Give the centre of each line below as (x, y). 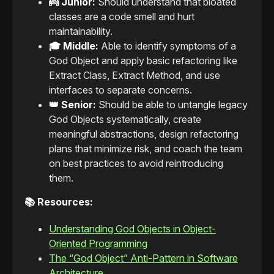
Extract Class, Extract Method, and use (135, 75)
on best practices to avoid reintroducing (136, 163)
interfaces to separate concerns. (120, 90)
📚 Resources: (59, 202)
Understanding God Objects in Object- (132, 228)
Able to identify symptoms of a (168, 46)
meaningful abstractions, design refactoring (144, 134)
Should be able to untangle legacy (173, 104)
